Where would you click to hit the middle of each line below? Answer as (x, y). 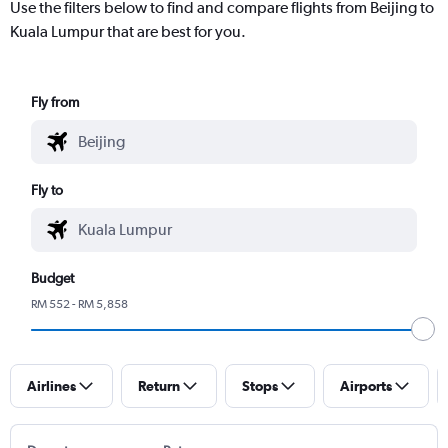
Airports (366, 385)
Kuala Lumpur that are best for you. (128, 31)
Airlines (51, 385)
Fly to (47, 189)
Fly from (55, 101)
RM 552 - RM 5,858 (80, 303)
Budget (53, 277)
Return (159, 385)
